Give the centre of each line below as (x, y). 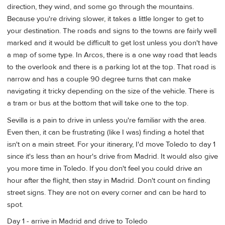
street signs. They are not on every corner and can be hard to (107, 192)
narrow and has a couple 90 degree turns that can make (99, 79)
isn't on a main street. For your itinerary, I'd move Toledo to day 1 (111, 144)
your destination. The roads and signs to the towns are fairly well (112, 31)
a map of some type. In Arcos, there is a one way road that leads (112, 55)
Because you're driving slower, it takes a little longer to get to (105, 19)
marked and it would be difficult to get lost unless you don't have (112, 43)
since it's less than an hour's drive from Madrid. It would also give (113, 156)
